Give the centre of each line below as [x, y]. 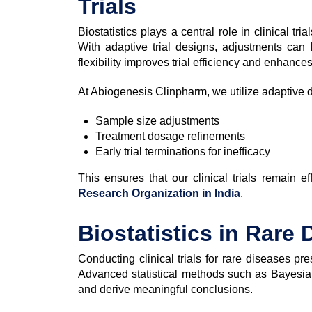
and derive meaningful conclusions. [165, 289]
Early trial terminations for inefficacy [183, 151]
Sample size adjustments [157, 120]
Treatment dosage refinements [170, 136]
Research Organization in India [159, 193]
